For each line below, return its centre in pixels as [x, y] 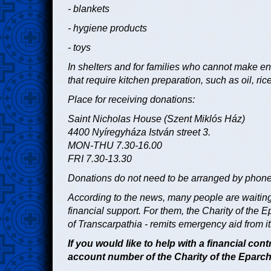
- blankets [89, 9]
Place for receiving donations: [131, 100]
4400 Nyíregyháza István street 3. [139, 132]
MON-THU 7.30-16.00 [115, 146]
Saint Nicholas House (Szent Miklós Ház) [156, 119]
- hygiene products [107, 28]
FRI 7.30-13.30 [100, 159]
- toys [79, 48]
